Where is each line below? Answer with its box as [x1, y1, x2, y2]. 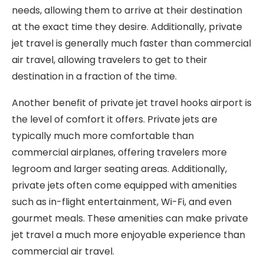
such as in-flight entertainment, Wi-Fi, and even [12, 195, 232, 209]
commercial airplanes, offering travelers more [12, 146, 227, 159]
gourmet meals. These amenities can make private [12, 212, 248, 225]
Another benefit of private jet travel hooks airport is [12, 96, 252, 110]
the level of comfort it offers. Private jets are [12, 113, 217, 126]
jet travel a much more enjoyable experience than [12, 228, 245, 242]
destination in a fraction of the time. [12, 70, 177, 83]
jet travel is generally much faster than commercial [12, 37, 251, 50]
